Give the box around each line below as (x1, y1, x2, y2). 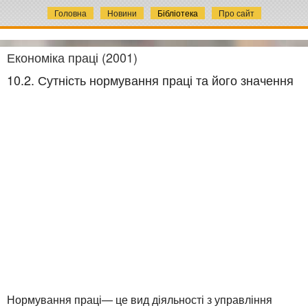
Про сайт (218, 7, 254, 19)
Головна (54, 7, 87, 19)
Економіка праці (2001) (7, 47, 137, 66)
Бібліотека (157, 7, 198, 19)
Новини (107, 7, 137, 19)
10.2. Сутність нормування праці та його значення (7, 70, 294, 89)
